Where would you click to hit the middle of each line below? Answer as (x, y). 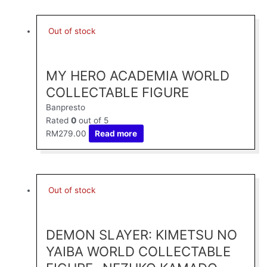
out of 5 (93, 120)
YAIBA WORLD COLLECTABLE (139, 251)
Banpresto (66, 107)
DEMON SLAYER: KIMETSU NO (142, 234)
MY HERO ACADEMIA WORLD (138, 75)
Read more (116, 133)
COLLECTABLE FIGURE (118, 92)
